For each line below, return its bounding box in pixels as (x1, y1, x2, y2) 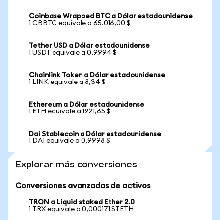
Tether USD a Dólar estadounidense (29, 42, 150, 49)
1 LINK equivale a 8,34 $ (29, 79, 106, 85)
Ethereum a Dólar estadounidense (29, 101, 144, 108)
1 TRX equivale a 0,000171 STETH (29, 206, 134, 213)
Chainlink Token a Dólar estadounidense (29, 72, 165, 79)
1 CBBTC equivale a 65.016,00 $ (29, 20, 131, 27)
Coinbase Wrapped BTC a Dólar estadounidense (29, 13, 192, 20)
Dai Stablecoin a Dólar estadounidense (29, 131, 161, 137)
